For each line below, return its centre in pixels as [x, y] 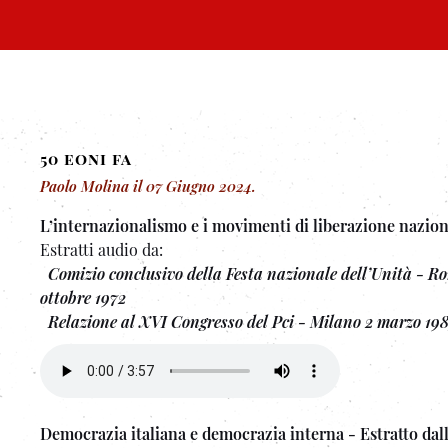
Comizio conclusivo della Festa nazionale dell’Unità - [238, 273]
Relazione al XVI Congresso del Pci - [179, 321]
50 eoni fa [86, 158]
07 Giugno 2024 [199, 186]
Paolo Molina [84, 186]
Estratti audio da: [101, 249]
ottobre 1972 [83, 297]
